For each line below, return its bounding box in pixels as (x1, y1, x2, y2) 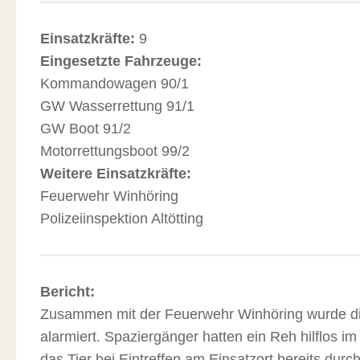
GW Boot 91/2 (40, 121, 131, 137)
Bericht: (40, 284, 95, 300)
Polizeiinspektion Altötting (40, 211, 203, 227)
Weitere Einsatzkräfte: (40, 166, 191, 182)
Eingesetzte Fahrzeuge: (40, 53, 202, 69)
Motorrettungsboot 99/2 (40, 143, 190, 159)
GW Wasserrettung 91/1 (40, 98, 194, 114)
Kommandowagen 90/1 (40, 76, 189, 92)
